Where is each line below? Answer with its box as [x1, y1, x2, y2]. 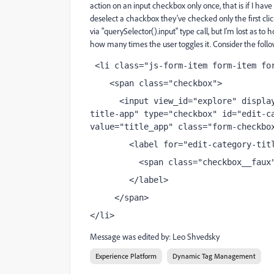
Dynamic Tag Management [172, 251, 256, 261]
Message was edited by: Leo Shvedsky [90, 231, 220, 242]
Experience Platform [95, 251, 157, 261]
